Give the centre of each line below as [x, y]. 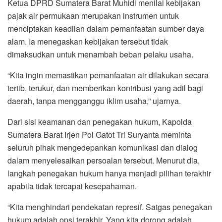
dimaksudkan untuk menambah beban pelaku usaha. [100, 54]
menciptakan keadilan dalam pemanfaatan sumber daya [106, 28]
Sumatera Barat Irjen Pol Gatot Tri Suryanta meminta [99, 134]
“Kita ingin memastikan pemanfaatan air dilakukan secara [108, 75]
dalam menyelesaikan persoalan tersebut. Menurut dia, [104, 160]
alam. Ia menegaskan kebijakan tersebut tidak [88, 41]
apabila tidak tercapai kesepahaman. [72, 186]
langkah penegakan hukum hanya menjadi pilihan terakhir [109, 173]
